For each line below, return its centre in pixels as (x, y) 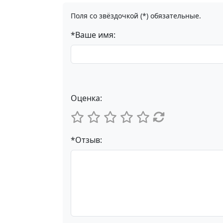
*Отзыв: (86, 140)
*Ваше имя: (93, 35)
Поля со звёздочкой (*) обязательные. (136, 16)
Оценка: (86, 98)
